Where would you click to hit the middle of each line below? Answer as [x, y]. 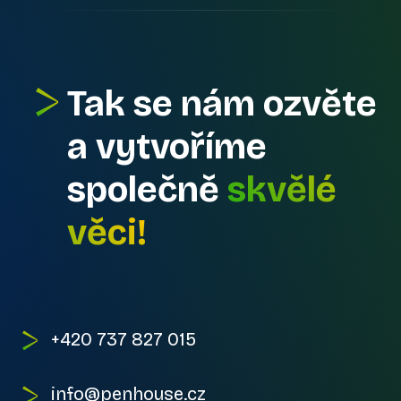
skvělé [282, 189]
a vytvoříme [167, 146]
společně [147, 189]
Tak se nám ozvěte [222, 103]
